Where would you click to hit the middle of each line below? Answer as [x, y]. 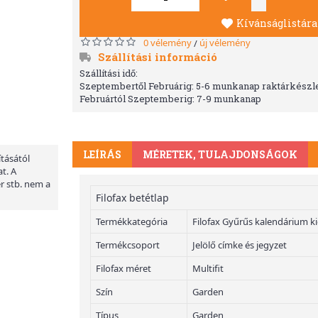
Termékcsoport [128, 245]
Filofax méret [124, 268]
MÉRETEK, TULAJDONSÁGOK [220, 154]
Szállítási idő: [109, 73]
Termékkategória [132, 221]
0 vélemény [168, 43]
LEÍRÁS [102, 154]
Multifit [208, 268]
